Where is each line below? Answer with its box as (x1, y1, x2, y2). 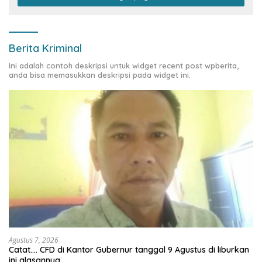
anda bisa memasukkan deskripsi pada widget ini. (9, 70, 191, 80)
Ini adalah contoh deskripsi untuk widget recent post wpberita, (9, 60, 239, 70)
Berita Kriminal (9, 41, 82, 55)
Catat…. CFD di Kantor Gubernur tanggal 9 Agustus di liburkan (9, 244, 249, 256)
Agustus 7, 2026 (9, 235, 58, 246)
